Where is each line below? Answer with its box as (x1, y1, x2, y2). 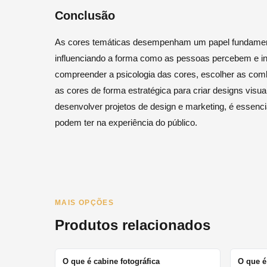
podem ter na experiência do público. (55, 117, 197, 128)
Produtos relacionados (55, 216, 210, 233)
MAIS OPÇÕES (55, 198, 114, 206)
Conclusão (55, 8, 115, 22)
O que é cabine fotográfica (63, 256, 160, 266)
